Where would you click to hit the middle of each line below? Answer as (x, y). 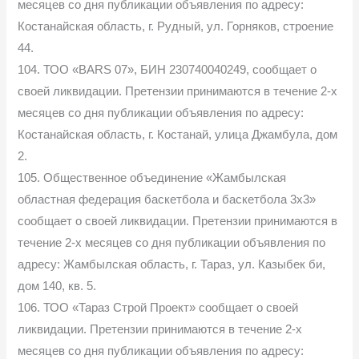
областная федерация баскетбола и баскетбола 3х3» (167, 199)
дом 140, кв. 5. (57, 286)
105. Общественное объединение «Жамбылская (152, 177)
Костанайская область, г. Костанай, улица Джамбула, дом (178, 134)
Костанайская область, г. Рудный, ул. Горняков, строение (176, 26)
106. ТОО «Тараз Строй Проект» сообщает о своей (158, 307)
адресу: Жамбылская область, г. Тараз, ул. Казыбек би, (172, 264)
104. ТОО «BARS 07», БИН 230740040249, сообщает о (167, 69)
